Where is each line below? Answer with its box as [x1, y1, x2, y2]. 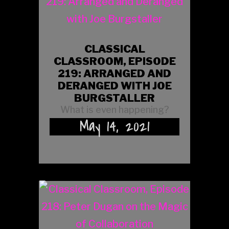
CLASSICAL [84, 42, 145, 55]
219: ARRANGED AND [58, 67, 171, 80]
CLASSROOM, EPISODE [53, 55, 176, 67]
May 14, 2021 [79, 115, 150, 138]
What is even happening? [60, 104, 169, 115]
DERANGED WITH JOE [57, 79, 172, 92]
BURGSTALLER [74, 91, 155, 104]
